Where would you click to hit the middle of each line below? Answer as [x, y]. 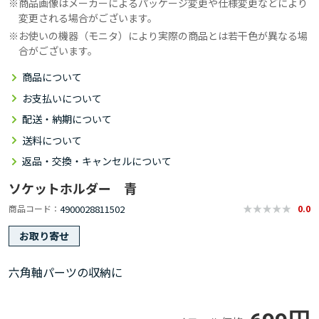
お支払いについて [62, 98]
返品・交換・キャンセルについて [97, 161]
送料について [52, 140]
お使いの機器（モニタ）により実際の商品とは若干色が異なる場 [163, 35]
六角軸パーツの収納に [66, 272]
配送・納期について [67, 119]
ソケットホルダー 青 [73, 188]
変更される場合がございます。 [88, 17]
